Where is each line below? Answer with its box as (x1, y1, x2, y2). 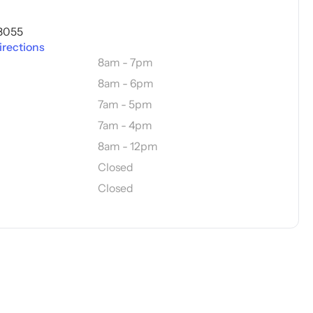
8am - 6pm (97, 77, 154, 91)
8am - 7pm (97, 56, 153, 70)
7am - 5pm (97, 98, 152, 112)
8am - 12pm (97, 139, 158, 153)
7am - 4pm (97, 119, 152, 133)
